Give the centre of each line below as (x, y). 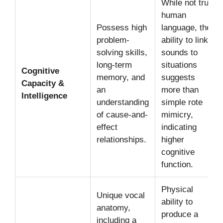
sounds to (179, 52)
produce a (180, 214)
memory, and (121, 77)
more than (180, 90)
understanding (123, 102)
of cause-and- (122, 114)
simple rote (182, 102)
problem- (113, 40)
